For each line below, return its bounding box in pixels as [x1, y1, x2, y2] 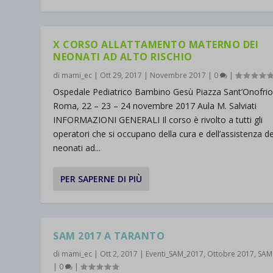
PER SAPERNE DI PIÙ [60, 173, 143, 185]
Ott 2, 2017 [100, 249, 138, 260]
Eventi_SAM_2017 [146, 249, 204, 260]
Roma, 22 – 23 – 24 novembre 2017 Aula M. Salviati [53, 100, 257, 112]
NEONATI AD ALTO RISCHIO [53, 50, 193, 64]
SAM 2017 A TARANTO [53, 229, 165, 243]
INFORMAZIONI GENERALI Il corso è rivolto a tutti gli [53, 114, 263, 126]
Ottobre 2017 [207, 249, 255, 260]
